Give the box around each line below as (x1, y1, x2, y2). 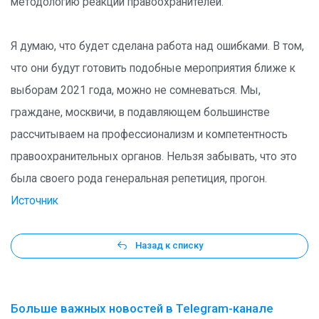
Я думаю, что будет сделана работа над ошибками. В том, (11, 40, 304, 53)
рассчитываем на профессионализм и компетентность (11, 128, 288, 141)
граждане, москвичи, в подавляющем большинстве (11, 106, 270, 119)
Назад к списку (135, 240, 203, 251)
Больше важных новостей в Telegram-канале (11, 300, 273, 315)
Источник (11, 194, 58, 207)
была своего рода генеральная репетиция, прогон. (11, 172, 267, 185)
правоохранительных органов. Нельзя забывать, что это (11, 150, 297, 163)
